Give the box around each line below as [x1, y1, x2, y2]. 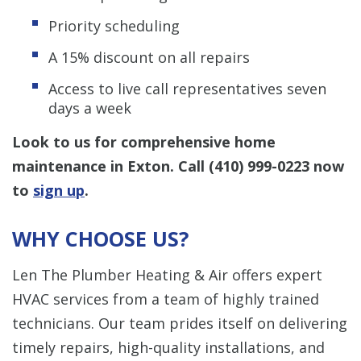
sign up [33, 180, 85, 200]
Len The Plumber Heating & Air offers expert [12, 264, 322, 284]
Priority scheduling [48, 15, 180, 35]
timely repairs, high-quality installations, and [12, 337, 325, 357]
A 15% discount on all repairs [48, 47, 250, 67]
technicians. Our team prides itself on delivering [12, 313, 347, 333]
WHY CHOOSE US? [12, 224, 189, 252]
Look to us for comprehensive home [12, 131, 276, 151]
